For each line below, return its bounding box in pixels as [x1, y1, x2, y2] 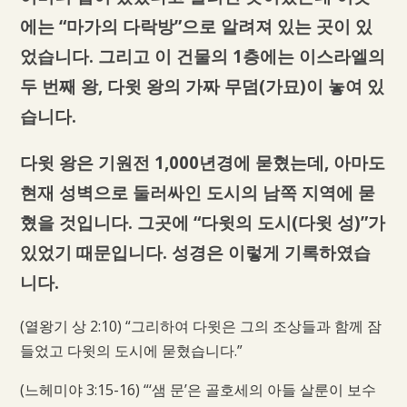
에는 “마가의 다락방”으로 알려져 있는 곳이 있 [19, 14, 372, 37]
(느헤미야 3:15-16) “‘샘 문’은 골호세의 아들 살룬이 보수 [19, 380, 376, 401]
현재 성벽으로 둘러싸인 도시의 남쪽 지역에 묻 [19, 181, 375, 204]
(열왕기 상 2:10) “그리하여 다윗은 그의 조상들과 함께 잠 [19, 316, 382, 337]
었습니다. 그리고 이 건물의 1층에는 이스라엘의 [19, 44, 385, 67]
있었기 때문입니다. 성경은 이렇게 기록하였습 [19, 241, 371, 264]
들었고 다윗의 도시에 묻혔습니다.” [19, 341, 243, 362]
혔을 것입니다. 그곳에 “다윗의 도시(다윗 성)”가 [19, 211, 385, 234]
